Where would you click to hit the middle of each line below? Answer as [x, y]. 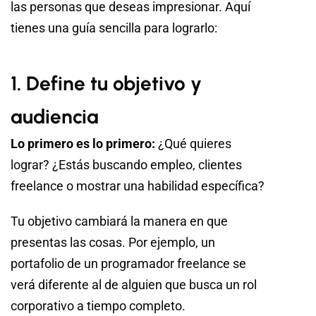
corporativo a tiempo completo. [98, 306]
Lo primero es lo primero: [83, 144]
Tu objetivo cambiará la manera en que [119, 221]
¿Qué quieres [193, 144]
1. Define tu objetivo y [106, 84]
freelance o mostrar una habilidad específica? [138, 186]
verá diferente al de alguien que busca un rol [134, 285]
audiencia [55, 117]
